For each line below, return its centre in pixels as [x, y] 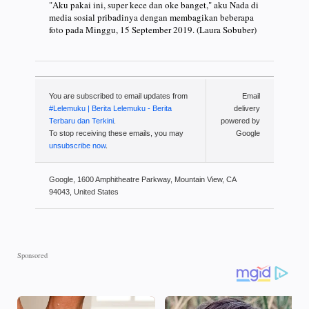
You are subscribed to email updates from [118, 96]
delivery [247, 109]
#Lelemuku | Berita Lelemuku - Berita [110, 109]
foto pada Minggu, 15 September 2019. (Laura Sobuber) [153, 29]
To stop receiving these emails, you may [116, 133]
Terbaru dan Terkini [81, 121]
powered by [240, 121]
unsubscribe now [77, 146]
